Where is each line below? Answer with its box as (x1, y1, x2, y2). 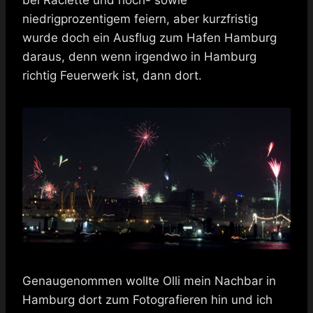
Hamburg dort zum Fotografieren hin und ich (22, 292, 272, 307)
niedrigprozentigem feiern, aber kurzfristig (22, 11, 258, 26)
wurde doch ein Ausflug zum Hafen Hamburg (22, 30, 277, 45)
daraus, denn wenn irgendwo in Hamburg (22, 49, 256, 64)
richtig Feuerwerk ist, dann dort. (22, 68, 202, 82)
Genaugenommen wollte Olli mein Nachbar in (22, 273, 276, 288)
